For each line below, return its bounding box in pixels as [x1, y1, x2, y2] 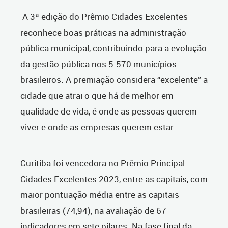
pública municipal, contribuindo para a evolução [20, 42, 207, 54]
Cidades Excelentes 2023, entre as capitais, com [20, 173, 208, 185]
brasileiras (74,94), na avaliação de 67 [20, 205, 166, 217]
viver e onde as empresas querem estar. [20, 121, 178, 133]
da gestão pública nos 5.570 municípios [20, 58, 177, 70]
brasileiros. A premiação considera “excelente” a [20, 74, 208, 86]
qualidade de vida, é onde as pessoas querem [20, 105, 197, 118]
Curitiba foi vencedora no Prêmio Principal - [20, 157, 189, 169]
